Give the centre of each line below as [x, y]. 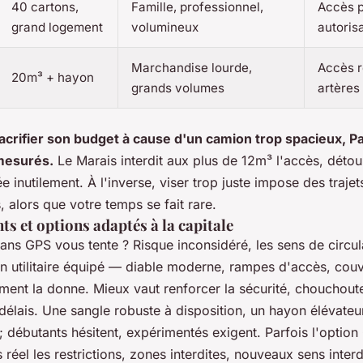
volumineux [165, 27]
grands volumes [178, 88]
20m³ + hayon [53, 77]
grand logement [57, 27]
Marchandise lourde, [192, 68]
